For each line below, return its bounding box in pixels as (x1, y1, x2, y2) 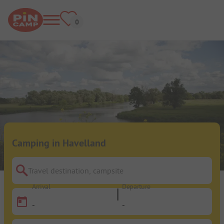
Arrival (32, 182, 51, 191)
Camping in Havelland (12, 136, 106, 150)
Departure (122, 182, 150, 191)
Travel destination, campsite (16, 171, 111, 181)
